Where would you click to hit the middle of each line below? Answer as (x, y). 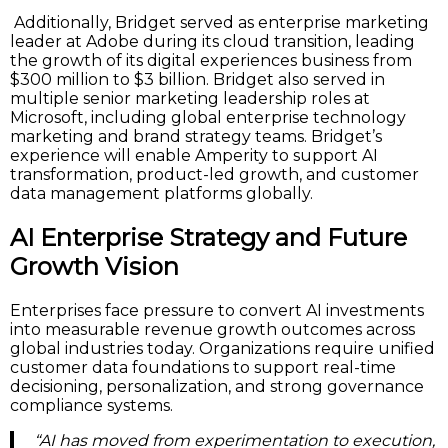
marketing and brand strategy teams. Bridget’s (196, 137)
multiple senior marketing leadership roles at (190, 99)
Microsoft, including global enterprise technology (208, 118)
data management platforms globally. (161, 194)
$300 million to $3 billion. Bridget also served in (197, 80)
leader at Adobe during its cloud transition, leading (212, 42)
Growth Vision (94, 267)
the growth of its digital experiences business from (211, 61)
